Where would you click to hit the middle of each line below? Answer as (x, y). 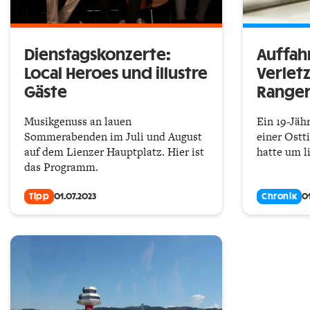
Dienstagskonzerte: (98, 55)
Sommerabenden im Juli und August (113, 136)
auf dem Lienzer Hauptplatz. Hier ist (114, 152)
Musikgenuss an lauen (78, 121)
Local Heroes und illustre (116, 74)
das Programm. (61, 167)
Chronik (280, 196)
